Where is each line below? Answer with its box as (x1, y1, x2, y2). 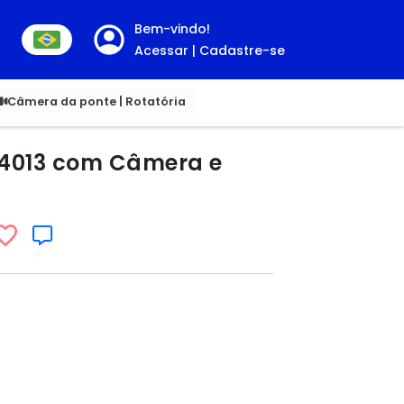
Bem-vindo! (134, 20, 210, 38)
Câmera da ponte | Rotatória (7, 94, 186, 109)
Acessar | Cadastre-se (134, 41, 285, 60)
